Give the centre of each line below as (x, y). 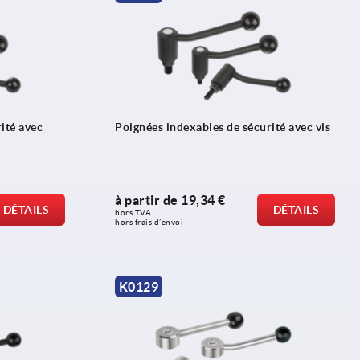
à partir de (148, 200)
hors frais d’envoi (149, 223)
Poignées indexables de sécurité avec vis (223, 127)
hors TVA (134, 213)
